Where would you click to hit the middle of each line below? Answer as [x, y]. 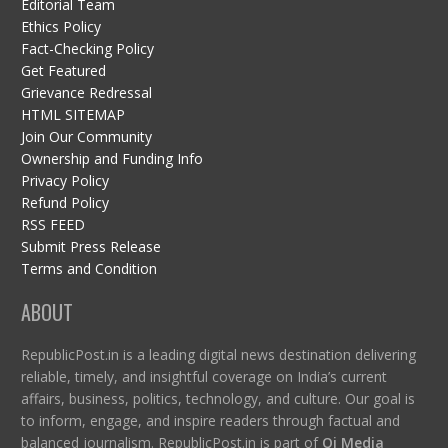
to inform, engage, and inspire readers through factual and [210, 420]
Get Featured [63, 70]
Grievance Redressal [86, 92]
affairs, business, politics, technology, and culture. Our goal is [217, 398]
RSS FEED [52, 224]
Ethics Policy [60, 26]
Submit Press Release [90, 246]
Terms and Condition [88, 268]
